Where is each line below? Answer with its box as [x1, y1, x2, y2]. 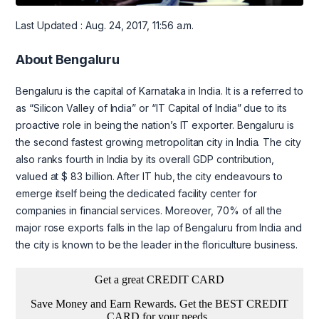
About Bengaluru [16, 52, 120, 68]
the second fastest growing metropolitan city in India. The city [16, 136, 301, 149]
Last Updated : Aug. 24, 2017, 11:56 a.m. [16, 19, 194, 32]
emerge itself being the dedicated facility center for [16, 187, 257, 200]
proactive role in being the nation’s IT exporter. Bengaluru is [16, 119, 294, 132]
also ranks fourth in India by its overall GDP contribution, [16, 153, 275, 166]
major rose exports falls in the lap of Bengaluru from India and [16, 221, 302, 234]
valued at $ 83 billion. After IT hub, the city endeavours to [16, 170, 283, 183]
